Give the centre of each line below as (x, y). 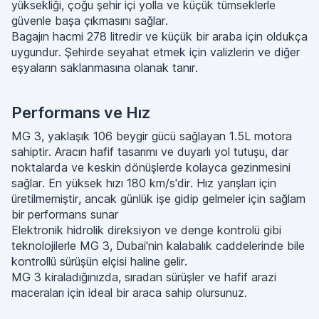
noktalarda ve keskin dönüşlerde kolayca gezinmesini (151, 167)
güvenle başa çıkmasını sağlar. (90, 21)
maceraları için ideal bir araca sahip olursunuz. (129, 293)
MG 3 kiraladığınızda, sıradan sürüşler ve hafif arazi (144, 277)
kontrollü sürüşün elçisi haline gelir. (99, 261)
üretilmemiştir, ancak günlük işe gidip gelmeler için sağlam (158, 199)
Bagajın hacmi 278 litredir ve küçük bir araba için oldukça (159, 36)
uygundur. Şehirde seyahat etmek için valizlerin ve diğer (156, 52)
